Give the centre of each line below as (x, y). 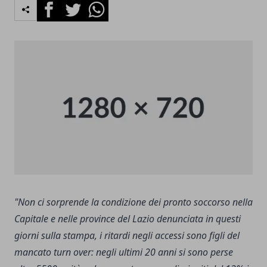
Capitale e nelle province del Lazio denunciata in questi (128, 218)
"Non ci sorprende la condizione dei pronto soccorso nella (133, 202)
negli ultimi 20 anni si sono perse (164, 252)
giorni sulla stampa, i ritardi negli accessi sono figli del (127, 235)
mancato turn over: (54, 252)
